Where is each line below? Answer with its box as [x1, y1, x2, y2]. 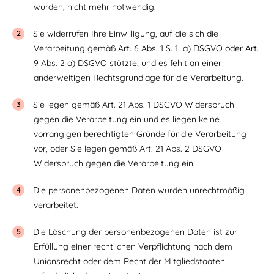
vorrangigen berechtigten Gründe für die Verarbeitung [34, 128, 246, 139]
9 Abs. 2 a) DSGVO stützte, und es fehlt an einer [34, 57, 221, 68]
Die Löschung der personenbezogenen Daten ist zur [33, 226, 237, 237]
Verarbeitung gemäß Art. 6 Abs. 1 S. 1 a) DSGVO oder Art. [34, 43, 259, 54]
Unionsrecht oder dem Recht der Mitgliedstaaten [34, 256, 225, 267]
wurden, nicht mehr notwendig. [34, 1, 156, 12]
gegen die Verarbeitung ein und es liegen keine [34, 114, 220, 125]
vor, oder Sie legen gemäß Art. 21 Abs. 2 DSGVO [34, 143, 221, 154]
